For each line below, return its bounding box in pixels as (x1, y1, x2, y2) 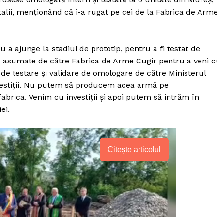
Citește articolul (108, 145, 161, 154)
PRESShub (92, 174, 164, 192)
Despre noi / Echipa (92, 202, 159, 211)
